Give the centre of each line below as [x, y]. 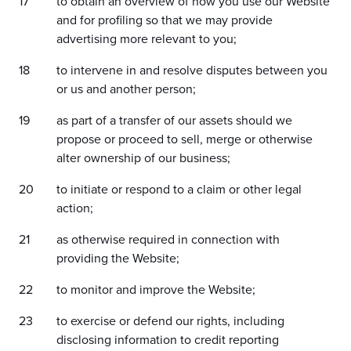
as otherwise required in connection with [168, 240]
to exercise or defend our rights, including [170, 321]
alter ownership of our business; [143, 158]
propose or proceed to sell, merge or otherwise [185, 139]
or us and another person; [126, 89]
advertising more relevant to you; [147, 39]
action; [75, 208]
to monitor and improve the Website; [156, 290]
